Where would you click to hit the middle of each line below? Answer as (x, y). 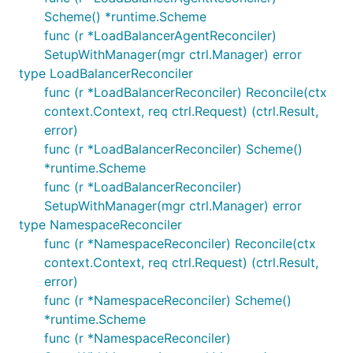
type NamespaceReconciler (100, 225)
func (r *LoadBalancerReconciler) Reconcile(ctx (186, 92)
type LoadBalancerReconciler (106, 73)
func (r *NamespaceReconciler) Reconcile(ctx (180, 243)
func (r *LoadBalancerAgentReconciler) (160, 35)
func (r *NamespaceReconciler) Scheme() (168, 300)
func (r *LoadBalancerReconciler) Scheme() (173, 149)
